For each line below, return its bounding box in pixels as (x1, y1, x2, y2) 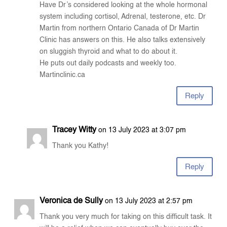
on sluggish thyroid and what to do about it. (40, 48, 178, 56)
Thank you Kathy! (52, 142, 109, 150)
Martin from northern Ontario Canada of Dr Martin (40, 25, 200, 32)
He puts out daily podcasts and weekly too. (40, 60, 177, 67)
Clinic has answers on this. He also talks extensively (40, 36, 206, 44)
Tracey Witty (52, 126, 97, 135)
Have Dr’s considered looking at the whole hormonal (40, 2, 208, 9)
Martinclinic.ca (40, 71, 86, 79)
